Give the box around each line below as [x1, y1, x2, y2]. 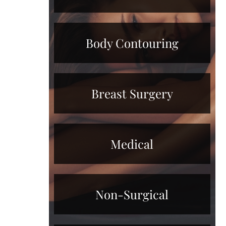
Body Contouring [85, 34, 179, 51]
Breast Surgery [91, 85, 173, 101]
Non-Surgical [95, 186, 169, 202]
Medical [110, 135, 154, 152]
